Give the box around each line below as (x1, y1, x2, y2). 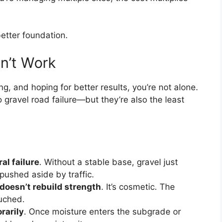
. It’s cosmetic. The (101, 181, 175, 192)
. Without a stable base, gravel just (39, 157, 178, 167)
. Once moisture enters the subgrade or (24, 206, 181, 217)
